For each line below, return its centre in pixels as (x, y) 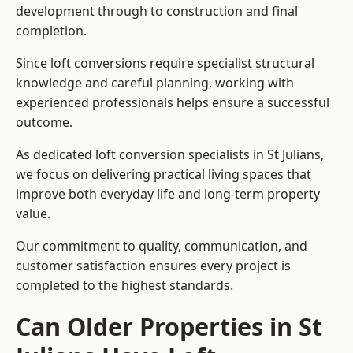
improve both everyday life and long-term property (168, 194)
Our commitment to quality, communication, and (162, 246)
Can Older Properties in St (169, 327)
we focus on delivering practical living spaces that (163, 175)
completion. (51, 31)
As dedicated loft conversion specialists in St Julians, (170, 155)
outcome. (44, 123)
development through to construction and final (157, 11)
